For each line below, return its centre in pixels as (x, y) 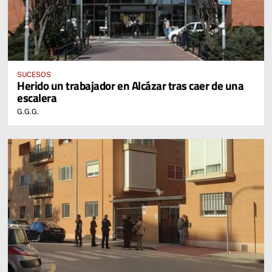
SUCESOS (34, 74)
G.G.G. (28, 111)
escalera (37, 97)
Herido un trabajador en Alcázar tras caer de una (131, 85)
